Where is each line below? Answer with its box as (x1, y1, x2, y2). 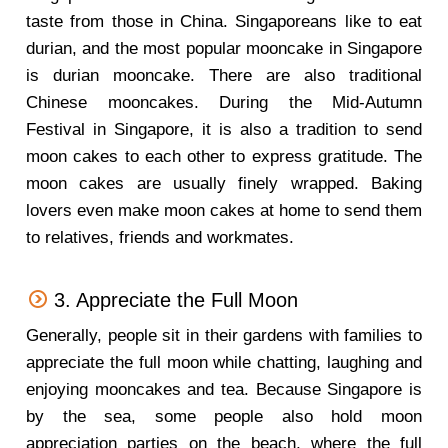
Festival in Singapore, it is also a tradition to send (26, 120, 422, 139)
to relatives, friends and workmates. (26, 228, 294, 247)
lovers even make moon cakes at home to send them (26, 201, 422, 220)
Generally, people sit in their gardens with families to (26, 326, 422, 345)
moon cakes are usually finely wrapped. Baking (26, 174, 422, 193)
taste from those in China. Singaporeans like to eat (26, 12, 422, 31)
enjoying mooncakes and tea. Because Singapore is (26, 380, 422, 399)
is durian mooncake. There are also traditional (26, 66, 422, 85)
